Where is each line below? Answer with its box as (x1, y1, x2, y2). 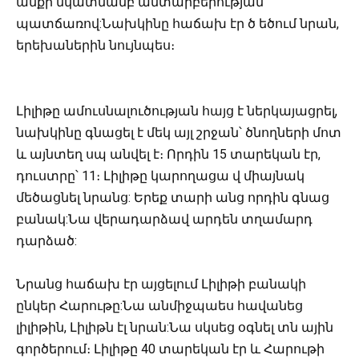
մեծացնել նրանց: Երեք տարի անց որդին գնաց (16, 189, 329, 205)
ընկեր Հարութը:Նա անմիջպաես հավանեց (16, 298, 303, 314)
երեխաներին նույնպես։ (16, 38, 175, 54)
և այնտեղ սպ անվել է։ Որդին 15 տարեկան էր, (16, 146, 321, 162)
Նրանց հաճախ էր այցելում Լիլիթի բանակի (16, 276, 306, 292)
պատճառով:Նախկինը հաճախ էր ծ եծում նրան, (16, 16, 339, 32)
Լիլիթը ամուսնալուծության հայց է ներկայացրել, (16, 103, 337, 119)
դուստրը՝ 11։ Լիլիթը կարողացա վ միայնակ (16, 167, 305, 184)
